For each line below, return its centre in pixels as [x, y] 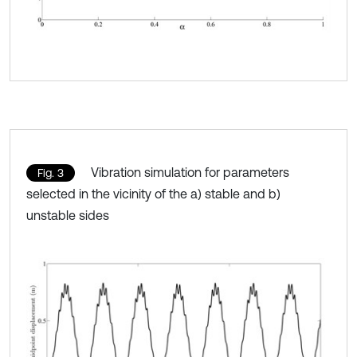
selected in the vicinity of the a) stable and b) [153, 193]
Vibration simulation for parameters [190, 172]
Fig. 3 [51, 173]
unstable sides [68, 215]
